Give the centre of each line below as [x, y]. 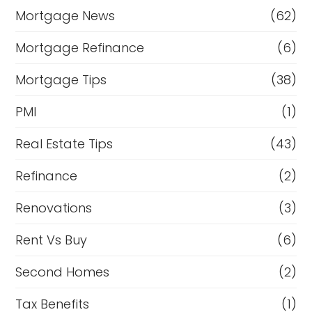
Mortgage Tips [61, 79]
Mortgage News [65, 15]
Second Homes [63, 272]
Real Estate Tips [64, 143]
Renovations [54, 208]
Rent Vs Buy [52, 240]
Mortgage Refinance [80, 47]
